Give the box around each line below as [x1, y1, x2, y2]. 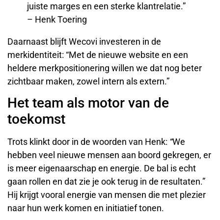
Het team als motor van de [7, 95, 169, 111]
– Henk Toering [27, 14, 87, 25]
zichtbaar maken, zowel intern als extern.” [7, 76, 169, 86]
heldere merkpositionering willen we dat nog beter [7, 62, 202, 73]
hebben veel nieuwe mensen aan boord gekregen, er [7, 150, 211, 161]
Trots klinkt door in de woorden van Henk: [7, 137, 169, 147]
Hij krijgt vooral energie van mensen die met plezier [7, 190, 206, 200]
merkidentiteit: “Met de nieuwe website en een [7, 49, 188, 60]
